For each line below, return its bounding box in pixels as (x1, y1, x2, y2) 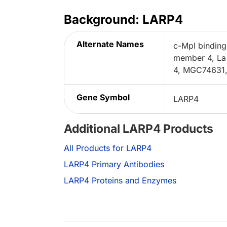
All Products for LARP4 (64, 143, 152, 154)
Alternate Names (77, 39, 144, 50)
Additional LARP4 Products (64, 122, 213, 136)
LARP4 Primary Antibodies (64, 159, 164, 170)
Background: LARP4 (64, 12, 183, 27)
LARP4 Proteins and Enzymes (64, 175, 176, 186)
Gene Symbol (77, 92, 130, 103)
